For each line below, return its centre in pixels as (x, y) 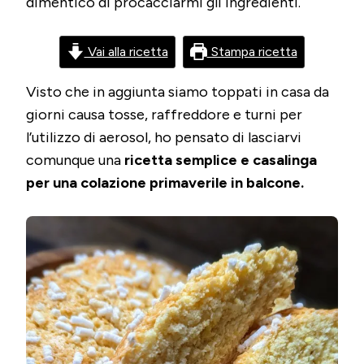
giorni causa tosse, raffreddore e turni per (164, 115)
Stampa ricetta (252, 52)
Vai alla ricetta (126, 52)
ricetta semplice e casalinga (221, 160)
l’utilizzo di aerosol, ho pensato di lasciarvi (164, 137)
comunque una (75, 160)
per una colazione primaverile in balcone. (165, 183)
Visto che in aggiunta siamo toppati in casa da (178, 92)
